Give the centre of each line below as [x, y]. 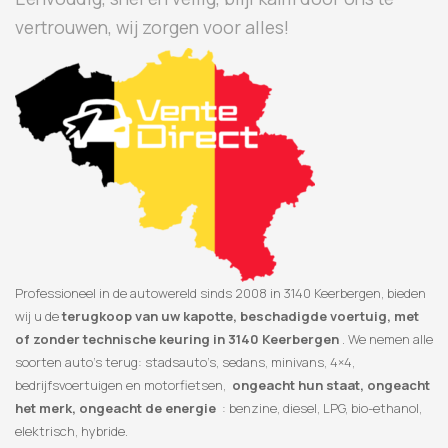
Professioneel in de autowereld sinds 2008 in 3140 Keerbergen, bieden [220, 293]
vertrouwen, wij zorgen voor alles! [152, 27]
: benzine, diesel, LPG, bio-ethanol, [319, 408]
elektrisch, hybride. [71, 431]
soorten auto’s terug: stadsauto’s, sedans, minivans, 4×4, [185, 362]
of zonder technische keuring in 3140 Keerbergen [177, 339]
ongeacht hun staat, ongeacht [331, 385]
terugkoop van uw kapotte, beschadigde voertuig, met [240, 316]
